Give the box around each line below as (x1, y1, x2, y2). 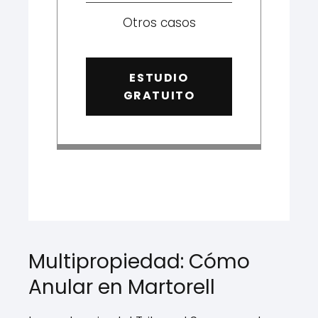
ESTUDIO (129, 69, 189, 86)
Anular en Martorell (28, 273, 215, 301)
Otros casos (122, 13, 196, 31)
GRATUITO (123, 87, 195, 104)
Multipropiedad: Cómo (28, 247, 250, 275)
